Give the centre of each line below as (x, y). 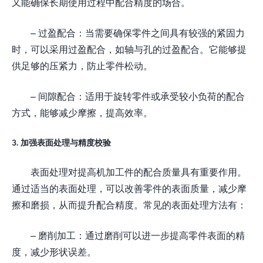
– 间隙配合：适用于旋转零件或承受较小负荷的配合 (138, 96)
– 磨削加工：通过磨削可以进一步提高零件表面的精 (138, 235)
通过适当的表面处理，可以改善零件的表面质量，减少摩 (129, 188)
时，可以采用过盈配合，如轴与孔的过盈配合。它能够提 (129, 49)
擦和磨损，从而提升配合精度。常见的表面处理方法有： (129, 204)
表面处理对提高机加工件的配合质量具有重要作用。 (139, 171)
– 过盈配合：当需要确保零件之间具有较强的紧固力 (138, 32)
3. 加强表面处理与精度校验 (61, 142)
